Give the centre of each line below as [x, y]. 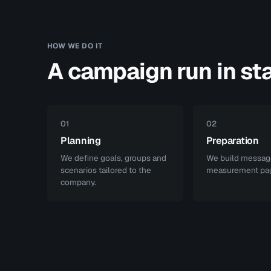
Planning [80, 141]
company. [78, 182]
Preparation [233, 141]
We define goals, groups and [113, 158]
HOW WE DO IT [75, 46]
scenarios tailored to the [106, 170]
